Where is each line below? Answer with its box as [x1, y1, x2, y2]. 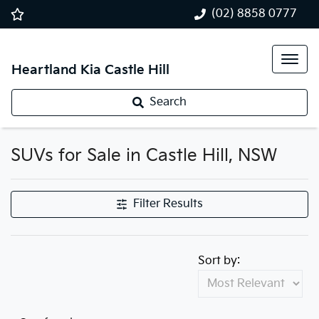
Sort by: [198, 254, 240, 268]
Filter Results [133, 197, 203, 211]
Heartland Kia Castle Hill [11, 63, 169, 78]
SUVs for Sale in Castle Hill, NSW [11, 145, 277, 166]
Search [150, 95, 187, 109]
